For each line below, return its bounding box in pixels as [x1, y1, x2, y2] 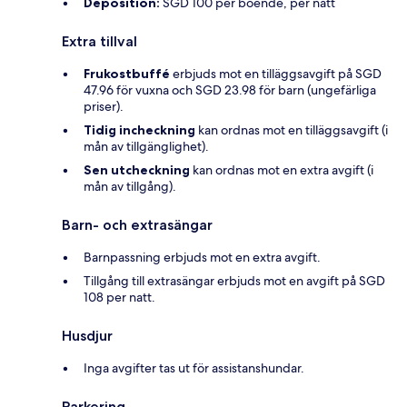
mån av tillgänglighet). [84, 137, 209, 154]
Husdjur [62, 326, 113, 344]
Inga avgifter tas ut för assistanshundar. [84, 359, 304, 376]
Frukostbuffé [84, 65, 170, 82]
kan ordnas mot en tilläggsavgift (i [195, 121, 388, 138]
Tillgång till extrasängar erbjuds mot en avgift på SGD [84, 272, 385, 289]
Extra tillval [62, 32, 137, 50]
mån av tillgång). [84, 177, 176, 194]
